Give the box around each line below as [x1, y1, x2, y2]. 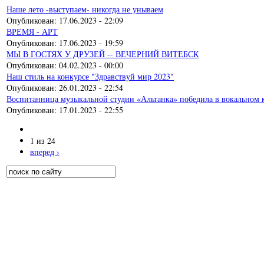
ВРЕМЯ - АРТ [6, 26, 58, 38]
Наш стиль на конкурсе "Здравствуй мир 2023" [6, 71, 174, 82]
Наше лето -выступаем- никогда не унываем [6, 4, 163, 15]
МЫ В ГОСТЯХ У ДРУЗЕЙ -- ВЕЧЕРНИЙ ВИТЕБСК [6, 48, 199, 60]
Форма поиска [6, 176, 88, 194]
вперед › [30, 146, 60, 158]
